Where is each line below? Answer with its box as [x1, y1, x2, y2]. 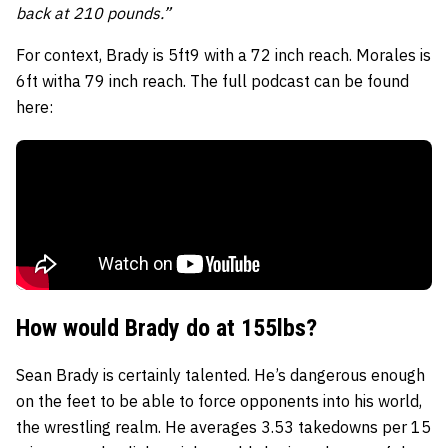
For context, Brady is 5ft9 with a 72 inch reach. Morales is [16, 44, 431, 65]
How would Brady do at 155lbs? [16, 313, 317, 342]
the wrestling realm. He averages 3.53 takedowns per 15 [16, 416, 431, 437]
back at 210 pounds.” [16, 2, 171, 23]
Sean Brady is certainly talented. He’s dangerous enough [16, 364, 425, 385]
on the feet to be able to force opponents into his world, [16, 390, 422, 411]
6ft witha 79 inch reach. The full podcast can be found [16, 70, 409, 91]
